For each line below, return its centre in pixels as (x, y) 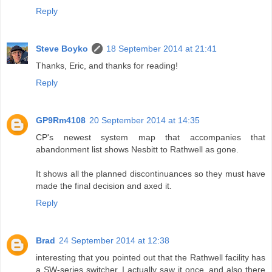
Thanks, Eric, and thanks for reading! (107, 66)
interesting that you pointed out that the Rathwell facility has (151, 258)
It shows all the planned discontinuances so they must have (151, 174)
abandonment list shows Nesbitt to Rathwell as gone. (137, 150)
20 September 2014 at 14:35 (144, 121)
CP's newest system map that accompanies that (151, 138)
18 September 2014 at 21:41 (161, 49)
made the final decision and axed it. (104, 186)
